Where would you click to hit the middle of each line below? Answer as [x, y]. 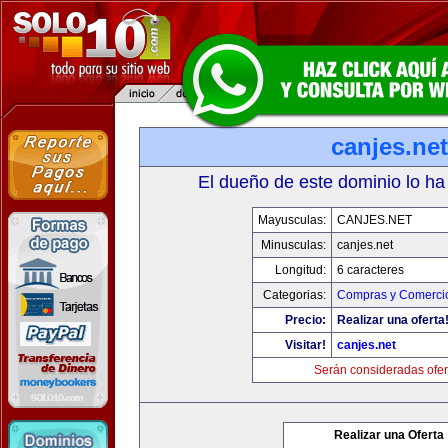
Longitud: [300, 270]
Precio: [305, 320]
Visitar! [305, 345]
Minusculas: [293, 245]
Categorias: [294, 295]
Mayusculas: [291, 220]
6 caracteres [370, 270]
